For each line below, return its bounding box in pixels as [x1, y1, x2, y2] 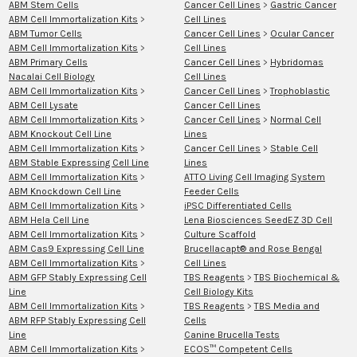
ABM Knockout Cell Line [8, 127, 112, 139]
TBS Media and [254, 300, 320, 312]
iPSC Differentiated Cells [184, 199, 292, 211]
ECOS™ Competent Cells [184, 343, 292, 355]
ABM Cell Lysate [8, 99, 78, 111]
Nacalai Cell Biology [8, 70, 95, 82]
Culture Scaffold [184, 228, 256, 240]
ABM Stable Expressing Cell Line [8, 156, 149, 168]
